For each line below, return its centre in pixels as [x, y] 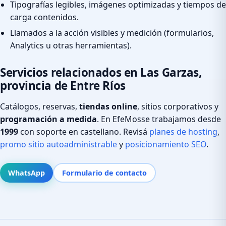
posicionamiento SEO [166, 144]
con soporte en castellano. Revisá [84, 131]
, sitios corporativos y [178, 106]
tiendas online [108, 106]
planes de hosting [183, 131]
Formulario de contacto [104, 173]
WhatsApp [26, 173]
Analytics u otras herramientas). [71, 45]
